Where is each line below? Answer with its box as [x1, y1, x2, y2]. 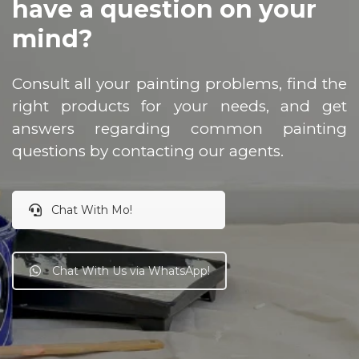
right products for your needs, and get [12, 97, 347, 116]
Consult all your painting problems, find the [12, 75, 347, 94]
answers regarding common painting [12, 119, 347, 139]
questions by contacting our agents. [12, 142, 284, 161]
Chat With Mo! [51, 203, 132, 218]
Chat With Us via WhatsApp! [52, 264, 210, 279]
